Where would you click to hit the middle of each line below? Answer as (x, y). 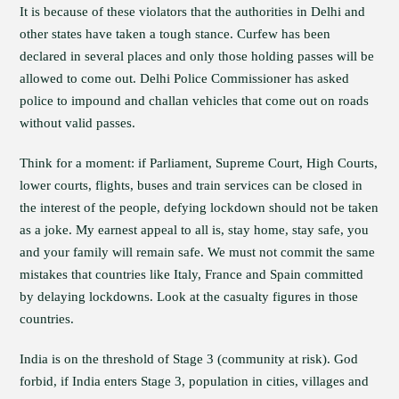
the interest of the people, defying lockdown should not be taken (199, 208)
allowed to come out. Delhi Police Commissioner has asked (185, 78)
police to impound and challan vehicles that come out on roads (195, 101)
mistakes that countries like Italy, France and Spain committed (192, 274)
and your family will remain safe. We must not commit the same (198, 252)
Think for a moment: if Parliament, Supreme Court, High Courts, (199, 163)
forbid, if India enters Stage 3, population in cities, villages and (195, 381)
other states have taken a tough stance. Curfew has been (175, 34)
